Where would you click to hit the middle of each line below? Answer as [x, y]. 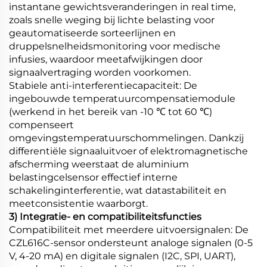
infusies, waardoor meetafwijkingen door [106, 59]
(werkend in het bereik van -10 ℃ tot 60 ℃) [111, 111]
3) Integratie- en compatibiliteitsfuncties [105, 216]
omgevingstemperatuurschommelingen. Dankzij [126, 138]
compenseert [41, 125]
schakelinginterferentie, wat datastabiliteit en [118, 190]
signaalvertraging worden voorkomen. [100, 72]
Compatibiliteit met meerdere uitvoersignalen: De [129, 229]
